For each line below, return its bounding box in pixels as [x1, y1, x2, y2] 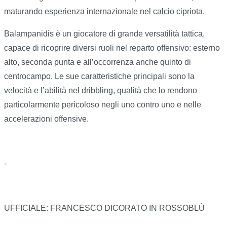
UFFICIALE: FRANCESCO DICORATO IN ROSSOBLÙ [4, 204, 205, 213]
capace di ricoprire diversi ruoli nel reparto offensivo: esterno [4, 44, 220, 53]
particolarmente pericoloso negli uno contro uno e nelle [4, 100, 201, 109]
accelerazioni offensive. [4, 115, 89, 124]
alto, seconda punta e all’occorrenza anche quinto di [4, 58, 191, 67]
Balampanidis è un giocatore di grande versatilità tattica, [4, 29, 205, 39]
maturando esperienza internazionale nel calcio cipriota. [4, 7, 205, 16]
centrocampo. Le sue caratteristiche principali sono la [4, 72, 195, 81]
